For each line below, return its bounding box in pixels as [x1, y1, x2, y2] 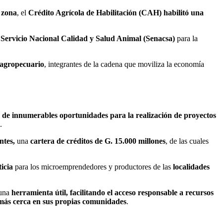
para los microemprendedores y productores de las [13, 162, 173, 171]
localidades [173, 162, 210, 171]
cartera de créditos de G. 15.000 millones [30, 136, 166, 145]
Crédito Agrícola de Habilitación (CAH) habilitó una [28, 8, 204, 17]
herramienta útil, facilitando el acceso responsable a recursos [11, 188, 214, 197]
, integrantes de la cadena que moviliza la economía [44, 60, 204, 68]
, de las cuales [166, 136, 209, 145]
